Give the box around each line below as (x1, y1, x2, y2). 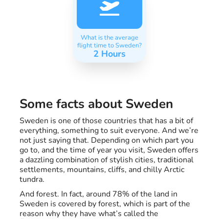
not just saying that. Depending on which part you (20, 135, 194, 146)
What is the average (81, 33, 138, 42)
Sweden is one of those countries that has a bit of (20, 115, 193, 127)
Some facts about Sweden (20, 95, 173, 113)
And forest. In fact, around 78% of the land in (20, 189, 177, 200)
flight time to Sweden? (77, 41, 142, 50)
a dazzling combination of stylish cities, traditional (20, 154, 194, 166)
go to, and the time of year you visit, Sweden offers (20, 145, 198, 156)
